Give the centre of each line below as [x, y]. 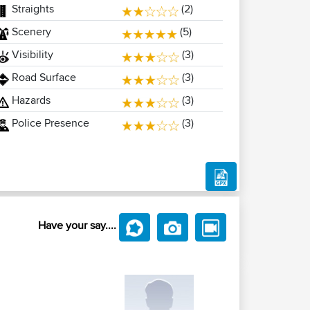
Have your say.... [77, 225]
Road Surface [42, 77]
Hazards [29, 100]
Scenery [30, 31]
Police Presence [49, 123]
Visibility [31, 54]
